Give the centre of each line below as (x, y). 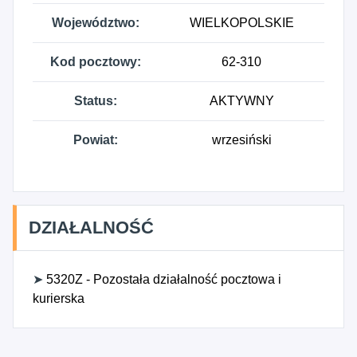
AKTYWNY (241, 101)
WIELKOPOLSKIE (241, 23)
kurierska (59, 298)
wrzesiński (241, 140)
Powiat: (96, 140)
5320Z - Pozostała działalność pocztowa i (162, 279)
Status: (96, 101)
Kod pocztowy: (96, 62)
